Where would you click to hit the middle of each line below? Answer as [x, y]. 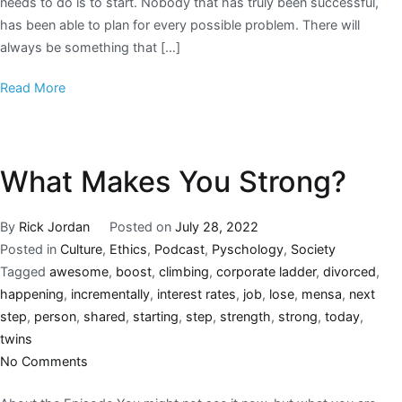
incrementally [110, 293]
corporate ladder [266, 271]
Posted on [142, 226]
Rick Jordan [54, 226]
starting [156, 316]
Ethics [128, 249]
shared [105, 316]
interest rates [197, 293]
